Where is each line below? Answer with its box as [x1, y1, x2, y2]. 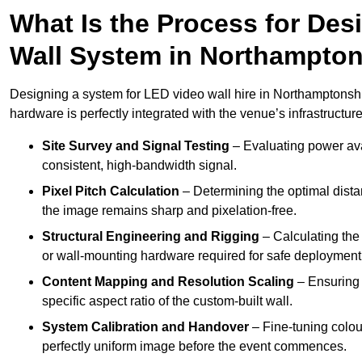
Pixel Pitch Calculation [42, 184, 179, 199]
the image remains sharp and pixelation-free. [42, 204, 297, 218]
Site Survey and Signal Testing [42, 139, 229, 154]
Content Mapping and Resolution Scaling [42, 275, 294, 289]
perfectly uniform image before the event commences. [42, 339, 347, 354]
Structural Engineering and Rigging [42, 229, 259, 244]
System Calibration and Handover [42, 320, 249, 335]
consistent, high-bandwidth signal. [42, 158, 237, 173]
